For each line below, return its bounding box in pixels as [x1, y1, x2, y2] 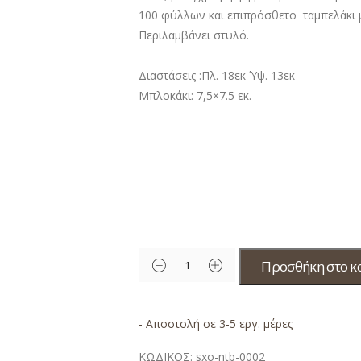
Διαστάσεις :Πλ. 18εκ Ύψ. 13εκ [139, 67, 296, 83]
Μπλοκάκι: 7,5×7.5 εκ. [139, 87, 252, 103]
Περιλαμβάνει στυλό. [139, 27, 250, 43]
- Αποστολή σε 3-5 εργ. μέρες [139, 315, 293, 331]
